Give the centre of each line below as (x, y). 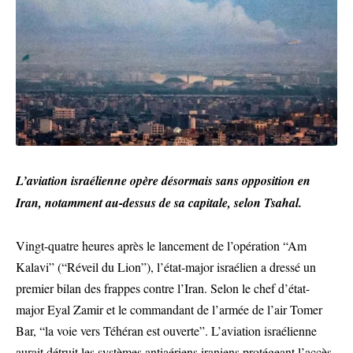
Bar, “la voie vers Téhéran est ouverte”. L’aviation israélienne (166, 331)
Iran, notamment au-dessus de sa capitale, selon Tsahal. (159, 203)
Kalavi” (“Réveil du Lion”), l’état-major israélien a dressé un (166, 267)
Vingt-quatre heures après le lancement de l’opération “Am (161, 245)
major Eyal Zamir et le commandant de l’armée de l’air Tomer (169, 309)
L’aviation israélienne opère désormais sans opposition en (163, 180)
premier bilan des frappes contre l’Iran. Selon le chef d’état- (163, 288)
